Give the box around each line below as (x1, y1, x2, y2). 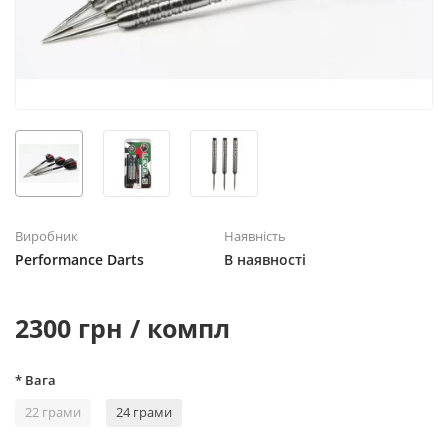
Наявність (224, 227, 286, 246)
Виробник (15, 227, 78, 246)
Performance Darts (15, 250, 144, 270)
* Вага (15, 371, 56, 390)
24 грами (116, 404, 172, 422)
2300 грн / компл (15, 311, 230, 346)
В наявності (224, 250, 306, 270)
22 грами (25, 404, 81, 422)
